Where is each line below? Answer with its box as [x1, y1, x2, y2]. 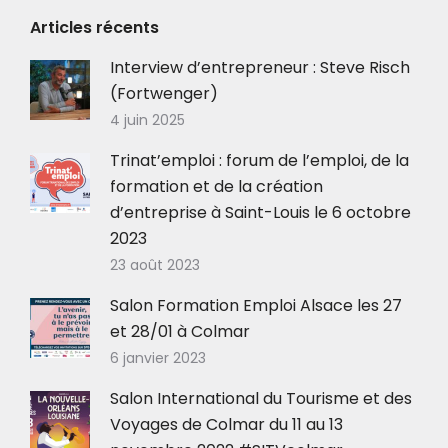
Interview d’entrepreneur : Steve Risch [110, 55, 410, 79]
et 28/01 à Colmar [110, 319, 250, 343]
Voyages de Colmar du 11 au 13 [110, 412, 343, 436]
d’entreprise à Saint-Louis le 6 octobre [110, 200, 411, 224]
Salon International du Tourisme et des [110, 386, 412, 410]
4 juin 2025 [110, 109, 185, 130]
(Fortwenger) [110, 81, 218, 105]
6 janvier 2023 [110, 347, 206, 368]
